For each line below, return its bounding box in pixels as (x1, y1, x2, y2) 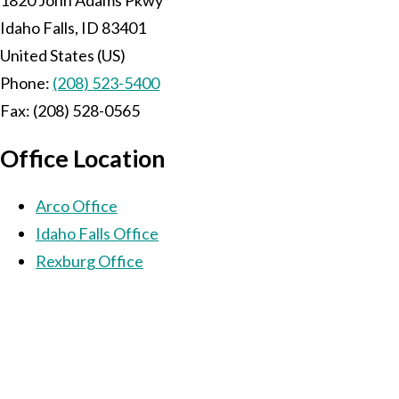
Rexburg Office (36, 250, 143, 271)
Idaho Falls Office (36, 223, 159, 243)
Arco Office (36, 195, 118, 216)
